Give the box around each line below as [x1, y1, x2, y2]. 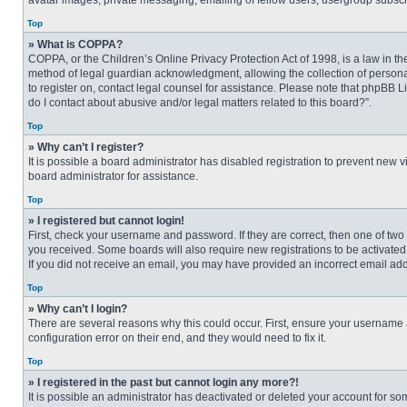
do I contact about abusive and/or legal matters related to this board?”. [28, 96, 372, 109]
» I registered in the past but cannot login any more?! [28, 376, 299, 389]
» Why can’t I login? [28, 303, 127, 315]
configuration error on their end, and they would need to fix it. [28, 332, 326, 344]
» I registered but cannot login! [28, 214, 184, 227]
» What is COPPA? [28, 38, 123, 51]
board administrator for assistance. [28, 170, 198, 183]
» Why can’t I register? [28, 141, 144, 154]
